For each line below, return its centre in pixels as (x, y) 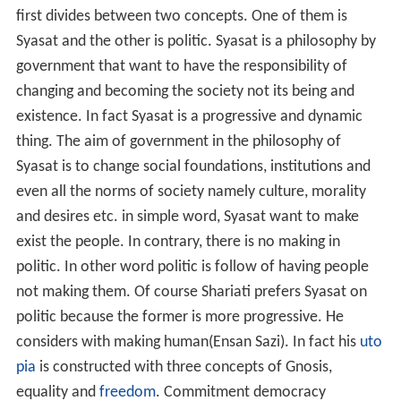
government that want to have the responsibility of (181, 66)
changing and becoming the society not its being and (185, 91)
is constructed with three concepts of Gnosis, (183, 367)
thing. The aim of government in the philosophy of (178, 141)
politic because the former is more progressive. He (179, 317)
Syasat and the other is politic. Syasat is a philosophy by (196, 41)
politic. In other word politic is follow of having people (192, 267)
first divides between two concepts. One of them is (181, 16)
